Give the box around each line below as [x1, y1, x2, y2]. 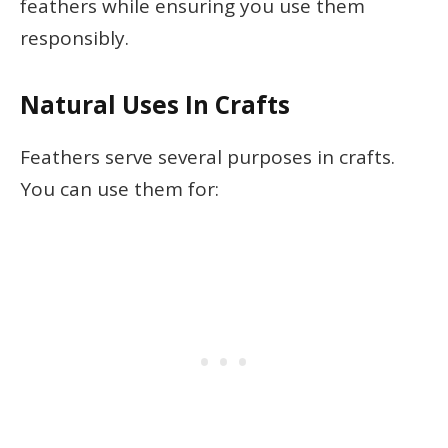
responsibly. [20, 25, 129, 52]
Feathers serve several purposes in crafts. [20, 144, 395, 171]
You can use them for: [20, 176, 219, 203]
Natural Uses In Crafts [20, 88, 290, 122]
